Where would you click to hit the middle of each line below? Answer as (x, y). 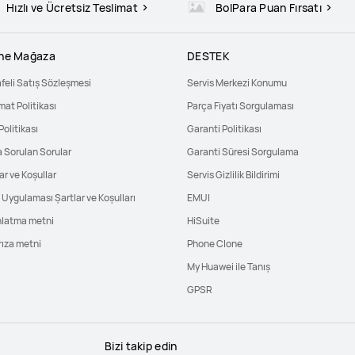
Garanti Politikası (224, 129)
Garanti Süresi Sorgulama (243, 152)
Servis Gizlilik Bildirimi (233, 175)
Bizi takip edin (141, 346)
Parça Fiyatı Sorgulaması (240, 106)
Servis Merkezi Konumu (237, 83)
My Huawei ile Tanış (229, 267)
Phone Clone (215, 244)
